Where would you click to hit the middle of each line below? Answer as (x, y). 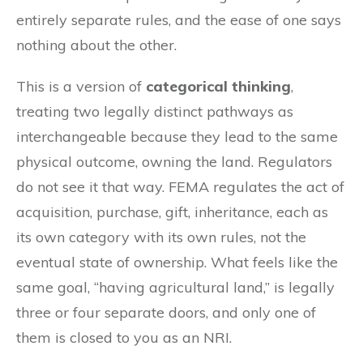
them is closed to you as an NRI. (124, 337)
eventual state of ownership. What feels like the (177, 262)
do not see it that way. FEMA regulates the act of (180, 186)
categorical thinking (218, 86)
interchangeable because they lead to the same (177, 136)
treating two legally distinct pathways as (155, 111)
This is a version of (81, 86)
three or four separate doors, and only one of (166, 312)
